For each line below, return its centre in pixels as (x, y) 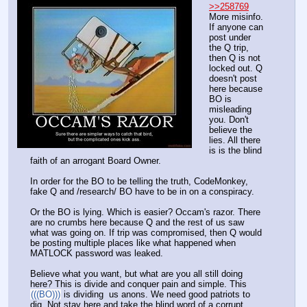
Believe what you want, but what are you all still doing (136, 274)
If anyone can (236, 27)
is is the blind (235, 151)
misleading (230, 110)
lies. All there (235, 140)
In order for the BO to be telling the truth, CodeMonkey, (139, 182)
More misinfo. (236, 17)
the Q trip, (229, 48)
